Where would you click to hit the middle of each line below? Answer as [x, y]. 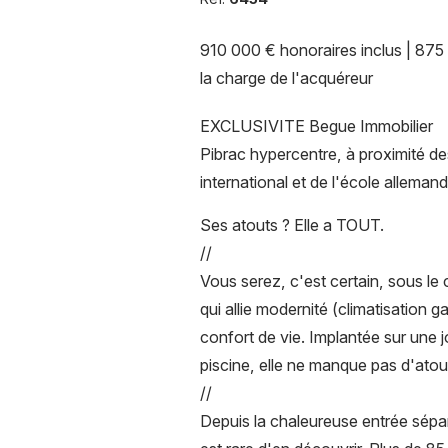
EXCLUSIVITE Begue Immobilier [316, 125]
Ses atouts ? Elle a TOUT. [291, 224]
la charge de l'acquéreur [286, 77]
